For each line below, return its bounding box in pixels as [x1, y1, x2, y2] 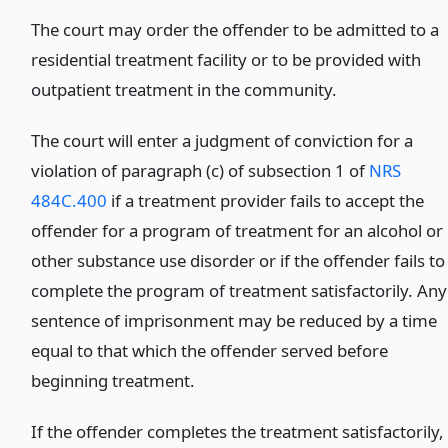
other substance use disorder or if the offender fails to [31, 249, 446, 273]
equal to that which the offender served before [31, 339, 389, 363]
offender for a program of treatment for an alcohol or [31, 219, 444, 243]
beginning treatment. [31, 369, 196, 393]
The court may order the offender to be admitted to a [31, 18, 440, 42]
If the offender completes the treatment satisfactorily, [31, 419, 445, 443]
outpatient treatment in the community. [31, 78, 338, 102]
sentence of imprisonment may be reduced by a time [31, 309, 438, 333]
